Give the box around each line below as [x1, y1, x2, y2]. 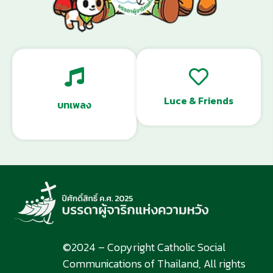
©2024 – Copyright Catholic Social [63, 239, 226, 256]
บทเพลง [57, 97, 91, 113]
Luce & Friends [164, 93, 233, 108]
